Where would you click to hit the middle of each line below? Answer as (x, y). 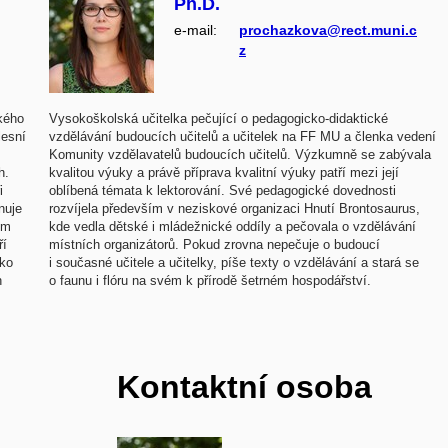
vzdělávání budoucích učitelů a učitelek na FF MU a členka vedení (242, 136)
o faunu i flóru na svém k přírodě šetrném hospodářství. (210, 280)
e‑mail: (195, 29)
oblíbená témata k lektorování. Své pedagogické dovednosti (222, 190)
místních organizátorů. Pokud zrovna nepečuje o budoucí (214, 244)
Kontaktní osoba (245, 386)
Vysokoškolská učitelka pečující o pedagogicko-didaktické (218, 118)
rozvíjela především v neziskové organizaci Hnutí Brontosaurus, (234, 208)
